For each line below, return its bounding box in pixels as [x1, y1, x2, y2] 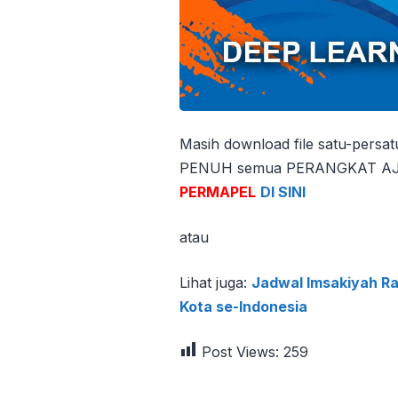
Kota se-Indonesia [179, 298, 307, 316]
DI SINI [260, 183, 306, 202]
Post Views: [202, 343, 279, 362]
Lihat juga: [179, 274, 251, 292]
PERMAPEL [179, 183, 256, 202]
